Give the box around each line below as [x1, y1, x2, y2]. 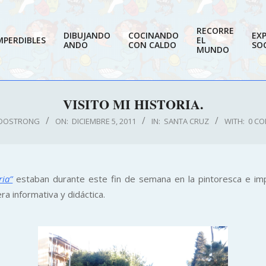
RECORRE [197, 25, 234, 36]
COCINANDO [128, 30, 179, 41]
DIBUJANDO [64, 30, 110, 41]
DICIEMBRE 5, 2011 [71, 116, 136, 126]
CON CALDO [128, 39, 176, 50]
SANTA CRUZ [163, 116, 209, 126]
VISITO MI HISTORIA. [62, 94, 204, 114]
